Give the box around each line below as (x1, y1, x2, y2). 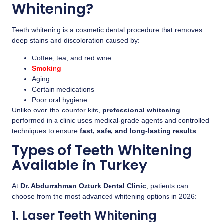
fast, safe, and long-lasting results (80, 126, 196, 135)
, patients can (146, 182, 188, 190)
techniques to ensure (12, 126, 80, 135)
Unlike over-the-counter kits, (12, 106, 102, 114)
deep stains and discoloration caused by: (12, 36, 140, 45)
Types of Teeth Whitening (12, 141, 192, 161)
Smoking (32, 64, 61, 72)
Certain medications (32, 85, 94, 93)
